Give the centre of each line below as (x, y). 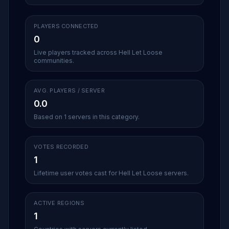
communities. (54, 61)
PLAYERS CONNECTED (66, 26)
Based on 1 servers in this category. (87, 117)
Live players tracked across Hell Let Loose (98, 52)
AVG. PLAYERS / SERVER (69, 90)
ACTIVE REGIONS (59, 203)
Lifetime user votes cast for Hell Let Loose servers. (111, 173)
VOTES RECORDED (61, 147)
